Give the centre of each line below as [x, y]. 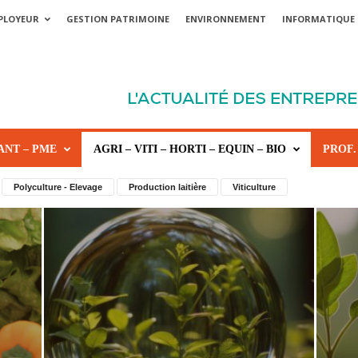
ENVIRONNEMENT [225, 19]
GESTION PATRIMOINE [117, 19]
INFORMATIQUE [318, 19]
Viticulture [254, 187]
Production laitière [167, 187]
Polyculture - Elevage [58, 187]
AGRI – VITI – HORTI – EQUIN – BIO [189, 149]
